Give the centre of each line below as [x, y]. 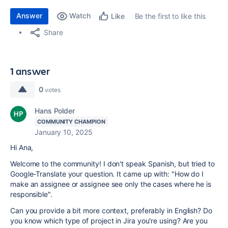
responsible [29, 194]
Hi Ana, [22, 147]
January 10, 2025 [64, 132]
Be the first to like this [170, 16]
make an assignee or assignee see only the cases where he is [111, 184]
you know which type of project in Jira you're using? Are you [109, 221]
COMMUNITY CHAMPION [71, 122]
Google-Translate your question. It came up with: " [92, 174]
